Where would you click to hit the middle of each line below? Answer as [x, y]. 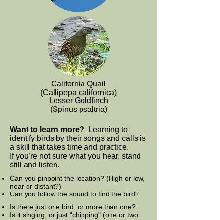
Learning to [108, 129]
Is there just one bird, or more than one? [73, 207]
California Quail [78, 84]
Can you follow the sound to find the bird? [74, 194]
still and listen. [35, 165]
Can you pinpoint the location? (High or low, [77, 178]
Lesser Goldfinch [78, 100]
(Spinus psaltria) [78, 109]
